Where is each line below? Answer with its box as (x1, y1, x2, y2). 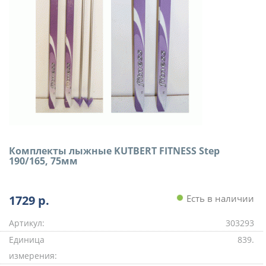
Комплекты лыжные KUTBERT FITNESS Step (9, 144, 220, 157)
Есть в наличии (183, 192, 254, 204)
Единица (9, 234, 45, 245)
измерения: (9, 250, 57, 261)
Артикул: (9, 217, 45, 229)
